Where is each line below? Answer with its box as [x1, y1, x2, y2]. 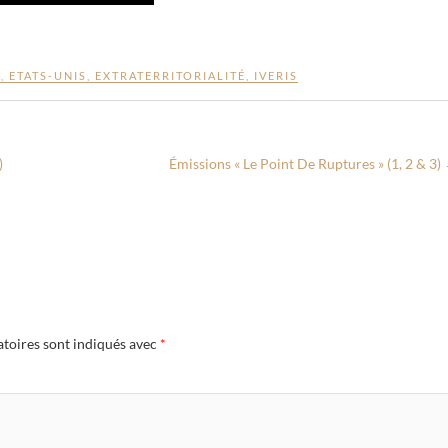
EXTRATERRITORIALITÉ [95, 69, 246, 82]
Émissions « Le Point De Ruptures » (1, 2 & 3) [169, 155, 444, 172]
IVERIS [254, 69, 298, 82]
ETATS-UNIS [9, 69, 87, 82]
